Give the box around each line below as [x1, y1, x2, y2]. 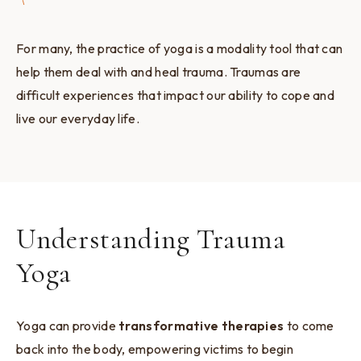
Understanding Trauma [16, 222, 286, 256]
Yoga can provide [16, 317, 116, 334]
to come [284, 317, 334, 334]
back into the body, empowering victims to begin [16, 340, 294, 357]
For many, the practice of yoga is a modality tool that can [16, 39, 343, 56]
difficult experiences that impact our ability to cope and [16, 86, 335, 103]
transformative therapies [115, 317, 284, 334]
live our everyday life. [16, 110, 139, 127]
